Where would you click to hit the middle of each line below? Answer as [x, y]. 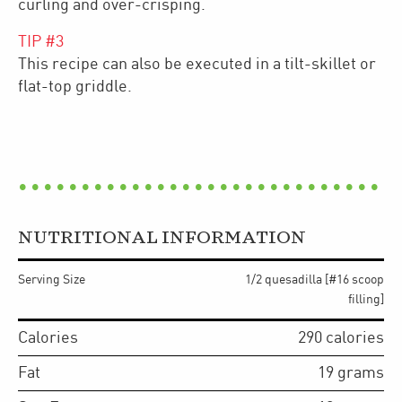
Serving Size [52, 280]
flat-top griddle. [75, 86]
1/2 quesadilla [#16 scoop [315, 280]
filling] [366, 299]
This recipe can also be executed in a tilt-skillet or [197, 64]
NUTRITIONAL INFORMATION [162, 238]
